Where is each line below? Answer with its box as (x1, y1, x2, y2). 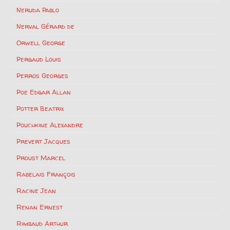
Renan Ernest (16, 202, 63, 212)
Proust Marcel (16, 152, 66, 162)
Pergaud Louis (16, 54, 62, 64)
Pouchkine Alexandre (16, 120, 84, 129)
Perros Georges (16, 70, 69, 80)
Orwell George (16, 37, 66, 47)
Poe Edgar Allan (16, 87, 71, 97)
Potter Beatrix (16, 103, 64, 113)
